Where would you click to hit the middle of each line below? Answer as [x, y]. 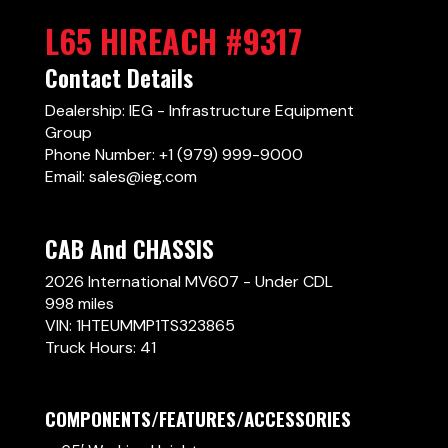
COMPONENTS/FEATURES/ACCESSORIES [197, 418]
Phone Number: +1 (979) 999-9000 [173, 154]
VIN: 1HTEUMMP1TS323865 [139, 325]
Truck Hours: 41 [100, 347]
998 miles [79, 303]
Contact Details [118, 78]
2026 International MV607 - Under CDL [188, 281]
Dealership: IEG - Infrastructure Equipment [199, 110]
